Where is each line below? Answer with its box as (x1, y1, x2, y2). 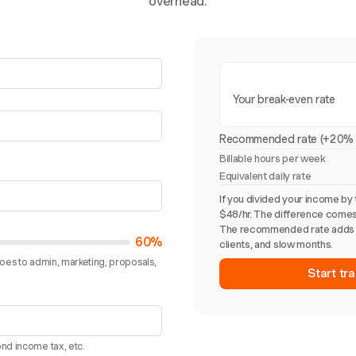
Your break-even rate (233, 93, 335, 106)
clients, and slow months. (219, 238, 333, 250)
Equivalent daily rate (219, 170, 311, 182)
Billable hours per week (219, 153, 326, 164)
